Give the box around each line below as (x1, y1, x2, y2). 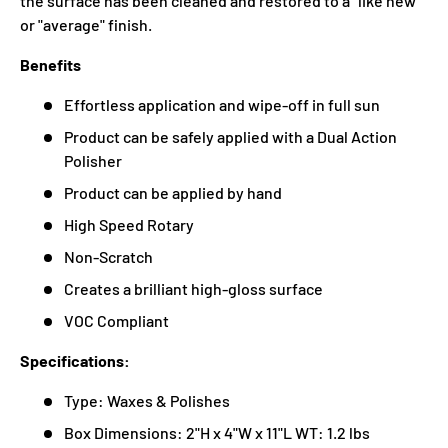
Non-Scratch (64, 246, 153, 266)
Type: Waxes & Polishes (64, 390, 230, 410)
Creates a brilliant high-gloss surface (64, 278, 323, 298)
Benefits (20, 54, 81, 74)
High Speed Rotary (64, 214, 194, 234)
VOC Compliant (64, 310, 169, 330)
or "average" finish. (20, 14, 152, 34)
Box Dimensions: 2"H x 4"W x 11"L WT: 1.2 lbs (64, 422, 370, 442)
